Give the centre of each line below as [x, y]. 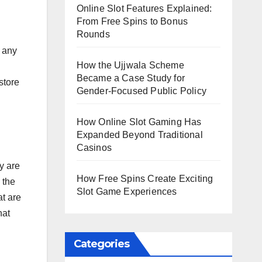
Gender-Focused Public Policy [142, 91]
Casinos [94, 147]
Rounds [93, 34]
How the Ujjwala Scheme [130, 65]
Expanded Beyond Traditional [139, 135]
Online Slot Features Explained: [144, 8]
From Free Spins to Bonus [132, 21]
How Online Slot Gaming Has [139, 122]
